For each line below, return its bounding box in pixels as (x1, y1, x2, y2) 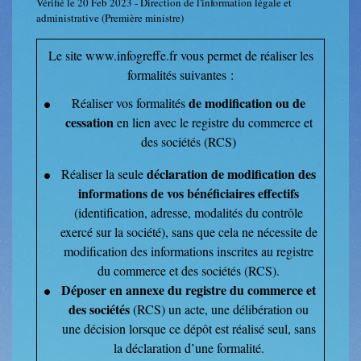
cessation (64, 113, 114, 132)
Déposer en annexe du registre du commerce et (61, 280, 316, 300)
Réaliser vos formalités (72, 94, 189, 112)
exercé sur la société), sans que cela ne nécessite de (60, 223, 317, 241)
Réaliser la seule (61, 165, 147, 183)
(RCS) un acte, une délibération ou (130, 301, 309, 318)
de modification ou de (189, 93, 305, 113)
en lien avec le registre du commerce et (113, 114, 313, 131)
